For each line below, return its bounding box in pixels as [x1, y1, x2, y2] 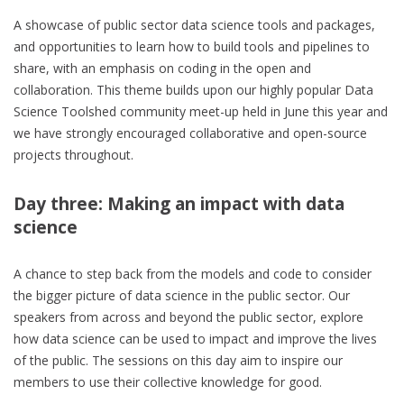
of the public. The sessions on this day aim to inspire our [14, 351, 343, 369]
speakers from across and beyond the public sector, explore [14, 308, 363, 326]
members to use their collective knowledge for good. [14, 372, 322, 390]
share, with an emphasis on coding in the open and [14, 59, 311, 77]
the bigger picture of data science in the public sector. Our [14, 286, 350, 304]
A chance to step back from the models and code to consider [14, 264, 372, 282]
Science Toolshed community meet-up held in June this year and [14, 102, 388, 120]
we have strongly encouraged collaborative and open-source [14, 124, 367, 142]
